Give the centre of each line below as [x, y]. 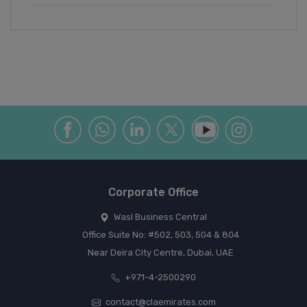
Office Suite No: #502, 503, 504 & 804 [160, 235]
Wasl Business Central [159, 217]
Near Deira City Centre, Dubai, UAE [160, 253]
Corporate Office [153, 193]
